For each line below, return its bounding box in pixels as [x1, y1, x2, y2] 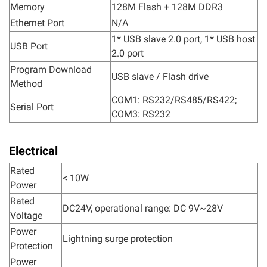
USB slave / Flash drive [111, 71, 209, 82]
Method [10, 78, 42, 89]
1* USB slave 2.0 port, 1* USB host [111, 33, 255, 45]
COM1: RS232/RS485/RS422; [111, 94, 237, 105]
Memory [10, 1, 45, 13]
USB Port [10, 41, 48, 52]
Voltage [10, 210, 42, 221]
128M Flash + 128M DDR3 [111, 1, 223, 13]
